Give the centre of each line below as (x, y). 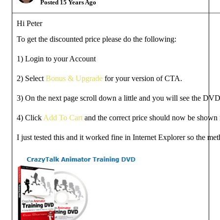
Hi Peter (29, 23)
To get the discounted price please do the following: (96, 39)
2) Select (31, 78)
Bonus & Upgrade (74, 78)
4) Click (30, 118)
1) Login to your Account (56, 59)
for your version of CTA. (142, 78)
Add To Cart (63, 118)
